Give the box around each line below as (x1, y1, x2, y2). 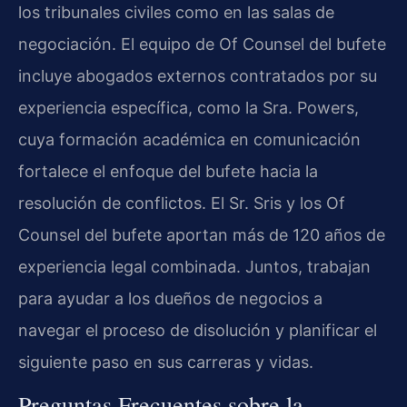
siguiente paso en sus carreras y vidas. (18, 352, 313, 372)
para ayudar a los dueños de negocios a (18, 288, 323, 308)
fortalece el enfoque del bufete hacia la (18, 161, 318, 181)
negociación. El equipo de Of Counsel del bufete (18, 34, 386, 54)
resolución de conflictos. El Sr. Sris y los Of (18, 193, 345, 213)
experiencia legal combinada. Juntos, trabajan (18, 256, 371, 276)
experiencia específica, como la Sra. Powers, (18, 97, 359, 117)
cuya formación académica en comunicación (18, 129, 361, 149)
